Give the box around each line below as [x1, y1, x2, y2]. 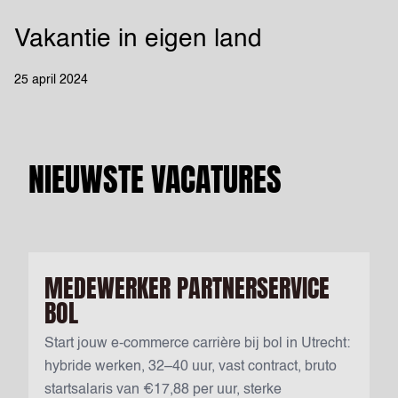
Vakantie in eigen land [14, 27, 262, 52]
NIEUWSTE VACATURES [28, 155, 282, 204]
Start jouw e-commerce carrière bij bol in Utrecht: [44, 337, 350, 352]
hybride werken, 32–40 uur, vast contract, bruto [44, 360, 337, 375]
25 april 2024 [14, 74, 88, 87]
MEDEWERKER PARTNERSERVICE [44, 269, 330, 307]
